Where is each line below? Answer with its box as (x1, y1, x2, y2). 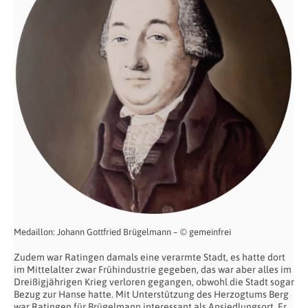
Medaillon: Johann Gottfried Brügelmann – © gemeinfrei (14, 226, 231, 237)
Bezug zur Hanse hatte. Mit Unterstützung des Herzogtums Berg (14, 288, 289, 300)
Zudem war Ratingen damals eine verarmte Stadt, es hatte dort (14, 251, 285, 263)
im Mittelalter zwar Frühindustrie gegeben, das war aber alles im (14, 263, 291, 275)
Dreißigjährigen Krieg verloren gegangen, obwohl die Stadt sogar (14, 276, 294, 287)
